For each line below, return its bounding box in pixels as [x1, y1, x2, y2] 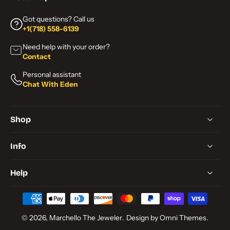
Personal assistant [23, 70, 81, 79]
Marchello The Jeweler [49, 214, 122, 222]
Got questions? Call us [23, 15, 94, 23]
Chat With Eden [23, 80, 78, 88]
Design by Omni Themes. [126, 214, 208, 222]
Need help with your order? [23, 43, 110, 51]
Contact [23, 52, 51, 61]
